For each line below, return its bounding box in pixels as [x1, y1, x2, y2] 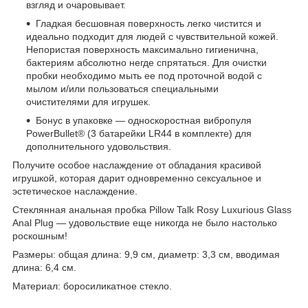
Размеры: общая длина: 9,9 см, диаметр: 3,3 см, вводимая [12, 248, 280, 260]
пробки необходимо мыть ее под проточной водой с [26, 69, 262, 81]
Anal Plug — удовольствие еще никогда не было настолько [12, 217, 277, 228]
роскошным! [12, 230, 67, 241]
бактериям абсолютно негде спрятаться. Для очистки [26, 56, 267, 68]
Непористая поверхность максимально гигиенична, [26, 43, 258, 55]
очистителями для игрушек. [26, 96, 151, 107]
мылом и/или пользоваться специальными [26, 82, 219, 94]
